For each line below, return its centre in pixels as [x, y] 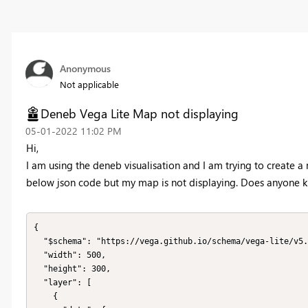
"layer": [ [38, 282]
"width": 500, [38, 255]
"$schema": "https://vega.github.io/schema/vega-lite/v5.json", [38, 241]
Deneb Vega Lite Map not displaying [139, 114]
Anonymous [85, 69]
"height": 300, [38, 268]
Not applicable [89, 85]
